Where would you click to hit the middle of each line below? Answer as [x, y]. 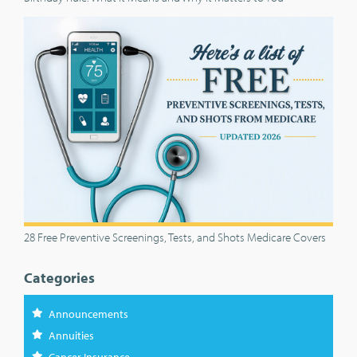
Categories [59, 278]
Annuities [71, 336]
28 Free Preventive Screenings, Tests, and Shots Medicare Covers [175, 237]
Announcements [88, 314]
